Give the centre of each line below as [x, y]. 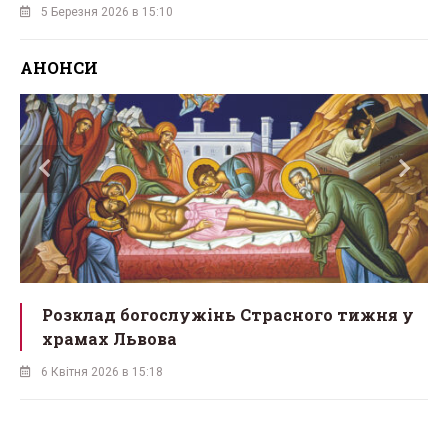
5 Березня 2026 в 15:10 [107, 11]
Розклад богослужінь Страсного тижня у [228, 315]
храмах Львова [109, 339]
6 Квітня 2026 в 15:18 [102, 372]
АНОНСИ [59, 67]
